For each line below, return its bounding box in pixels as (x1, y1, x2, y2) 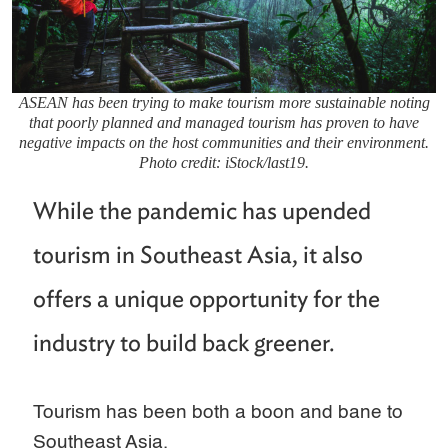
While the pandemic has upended (33, 195, 372, 225)
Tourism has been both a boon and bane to (33, 402, 404, 422)
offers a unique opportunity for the (33, 283, 381, 313)
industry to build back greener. (33, 327, 336, 357)
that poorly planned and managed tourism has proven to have (29, 113, 419, 131)
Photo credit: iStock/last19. (139, 153, 309, 171)
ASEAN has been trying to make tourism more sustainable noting (18, 93, 430, 111)
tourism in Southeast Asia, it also (33, 239, 364, 269)
